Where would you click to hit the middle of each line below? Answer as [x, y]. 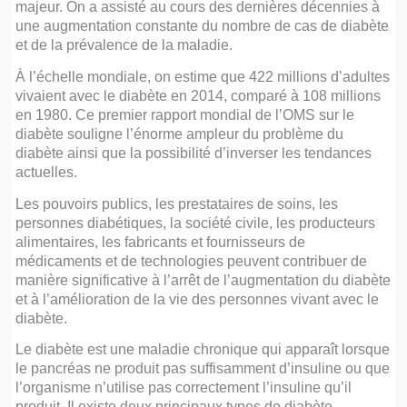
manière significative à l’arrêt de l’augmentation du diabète [203, 279]
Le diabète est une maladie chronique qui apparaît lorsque [203, 349]
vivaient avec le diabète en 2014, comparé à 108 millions [199, 95]
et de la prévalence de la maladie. [124, 44]
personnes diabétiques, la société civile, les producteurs [196, 222]
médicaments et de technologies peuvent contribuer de [192, 260]
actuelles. [47, 171]
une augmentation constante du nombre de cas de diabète [203, 25]
